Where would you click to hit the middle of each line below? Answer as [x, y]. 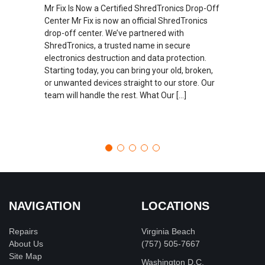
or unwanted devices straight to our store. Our [130, 83]
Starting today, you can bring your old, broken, [129, 70]
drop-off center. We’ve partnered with [114, 33]
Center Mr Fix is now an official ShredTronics [126, 20]
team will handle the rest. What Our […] [115, 95]
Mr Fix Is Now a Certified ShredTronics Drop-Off [132, 8]
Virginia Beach [168, 232]
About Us [26, 244]
